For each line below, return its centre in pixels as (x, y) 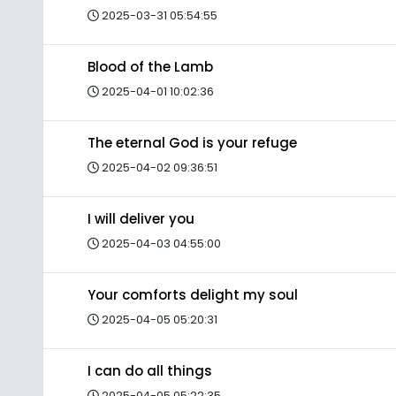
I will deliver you (141, 219)
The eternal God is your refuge (192, 143)
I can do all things (150, 371)
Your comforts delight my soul (193, 295)
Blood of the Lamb (150, 67)
